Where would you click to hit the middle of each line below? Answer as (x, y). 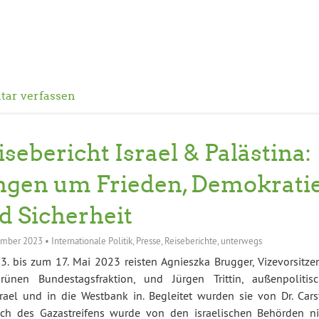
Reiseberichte (190, 241)
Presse (148, 241)
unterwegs (241, 241)
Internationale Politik (91, 241)
